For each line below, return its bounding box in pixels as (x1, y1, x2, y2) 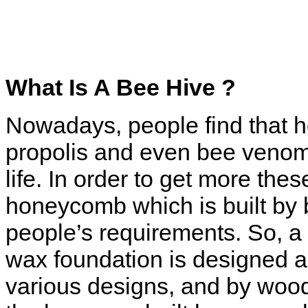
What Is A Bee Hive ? (5, 74, 236, 100)
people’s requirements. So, (5, 219, 289, 245)
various (5, 272, 81, 299)
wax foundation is (5, 245, 186, 272)
